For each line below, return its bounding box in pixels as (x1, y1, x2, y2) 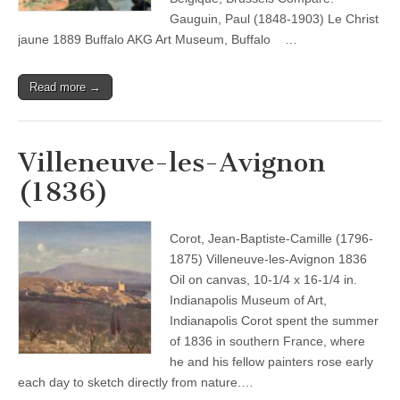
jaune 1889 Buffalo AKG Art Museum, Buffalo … (18, 32, 297, 46)
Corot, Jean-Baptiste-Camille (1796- (170, 231, 373, 246)
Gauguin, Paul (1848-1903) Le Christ (170, 12, 379, 26)
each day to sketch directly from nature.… (18, 375, 254, 389)
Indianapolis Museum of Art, (170, 293, 327, 307)
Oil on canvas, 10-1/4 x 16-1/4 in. (170, 272, 357, 287)
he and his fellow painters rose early (170, 354, 373, 369)
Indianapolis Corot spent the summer (170, 313, 379, 328)
